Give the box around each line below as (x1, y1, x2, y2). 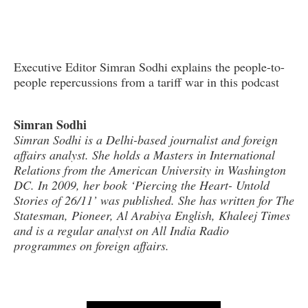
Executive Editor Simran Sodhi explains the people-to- (13, 58, 285, 75)
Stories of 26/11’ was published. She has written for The (13, 191, 294, 208)
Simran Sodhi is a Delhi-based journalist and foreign (13, 131, 278, 148)
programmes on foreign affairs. (13, 236, 169, 254)
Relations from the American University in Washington (13, 161, 286, 178)
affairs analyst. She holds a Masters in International (13, 146, 275, 163)
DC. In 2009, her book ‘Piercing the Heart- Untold (13, 176, 269, 193)
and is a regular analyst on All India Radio (13, 221, 229, 239)
